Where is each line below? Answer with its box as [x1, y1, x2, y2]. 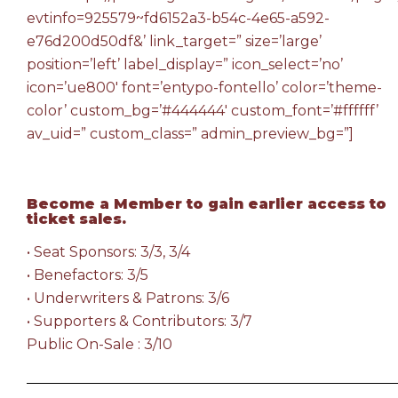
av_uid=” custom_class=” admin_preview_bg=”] [27, 125, 354, 142]
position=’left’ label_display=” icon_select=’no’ [27, 56, 343, 73]
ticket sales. [27, 211, 126, 227]
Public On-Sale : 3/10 [27, 336, 172, 353]
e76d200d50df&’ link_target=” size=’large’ [27, 33, 322, 50]
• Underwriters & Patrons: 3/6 [27, 290, 229, 306]
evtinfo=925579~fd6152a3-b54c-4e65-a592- [27, 10, 330, 27]
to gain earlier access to [182, 195, 386, 212]
